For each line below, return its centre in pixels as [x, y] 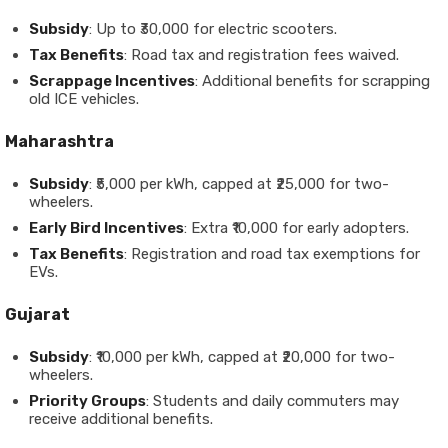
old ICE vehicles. [84, 99]
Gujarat [37, 314]
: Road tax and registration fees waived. [261, 55]
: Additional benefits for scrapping [312, 81]
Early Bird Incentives [106, 228]
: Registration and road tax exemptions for [272, 254]
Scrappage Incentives [112, 81]
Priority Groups [87, 401]
